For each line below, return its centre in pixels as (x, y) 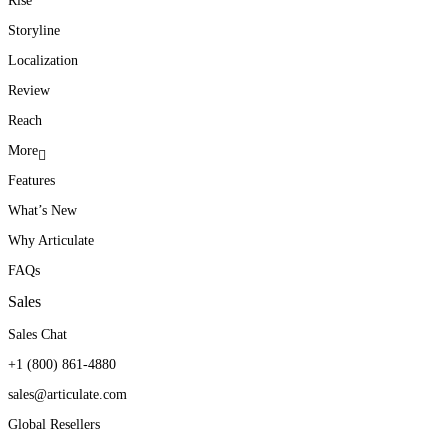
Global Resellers (54, 424)
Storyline (34, 30)
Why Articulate (51, 240)
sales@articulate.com (67, 394)
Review (29, 90)
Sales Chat (37, 334)
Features (31, 180)
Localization (43, 60)
